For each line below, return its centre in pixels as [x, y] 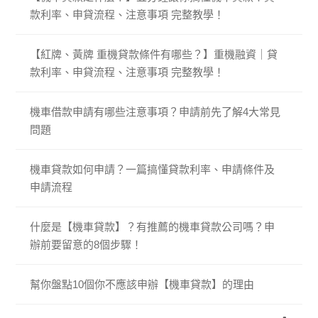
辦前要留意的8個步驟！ [86, 245]
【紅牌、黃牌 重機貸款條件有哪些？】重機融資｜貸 [154, 55]
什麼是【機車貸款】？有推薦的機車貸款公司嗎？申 [153, 227]
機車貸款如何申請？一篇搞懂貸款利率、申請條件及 [153, 170]
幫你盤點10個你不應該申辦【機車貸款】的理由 [142, 285]
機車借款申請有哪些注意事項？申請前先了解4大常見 [155, 112]
